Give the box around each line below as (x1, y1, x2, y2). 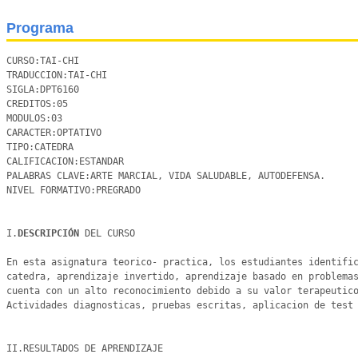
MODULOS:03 (6, 113, 62, 124)
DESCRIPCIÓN (18, 228, 85, 239)
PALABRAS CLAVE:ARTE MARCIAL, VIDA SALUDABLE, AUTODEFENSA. (6, 170, 331, 181)
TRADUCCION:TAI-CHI (6, 70, 107, 81)
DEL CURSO (85, 228, 135, 239)
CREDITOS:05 (6, 98, 68, 109)
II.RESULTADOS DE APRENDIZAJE (6, 343, 169, 354)
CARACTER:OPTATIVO (6, 127, 101, 138)
